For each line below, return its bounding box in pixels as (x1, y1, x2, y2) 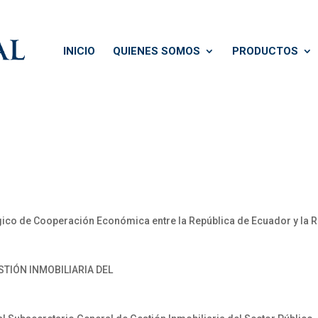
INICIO (63, 45, 95, 57)
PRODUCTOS (232, 45, 298, 57)
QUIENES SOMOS (113, 45, 200, 57)
